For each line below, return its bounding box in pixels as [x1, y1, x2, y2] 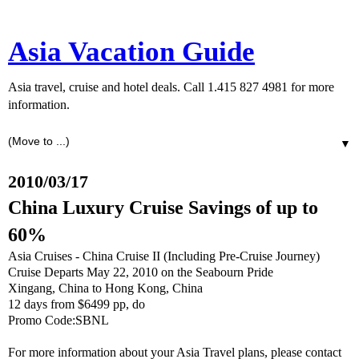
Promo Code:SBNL [8, 313, 109, 327]
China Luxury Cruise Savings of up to [8, 196, 318, 218]
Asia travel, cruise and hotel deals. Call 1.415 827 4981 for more [8, 80, 334, 94]
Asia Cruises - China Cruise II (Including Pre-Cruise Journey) [8, 249, 320, 263]
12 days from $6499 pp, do [8, 297, 145, 311]
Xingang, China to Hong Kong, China [8, 281, 203, 295]
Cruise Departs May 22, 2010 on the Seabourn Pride [8, 265, 273, 279]
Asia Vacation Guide [8, 36, 255, 67]
